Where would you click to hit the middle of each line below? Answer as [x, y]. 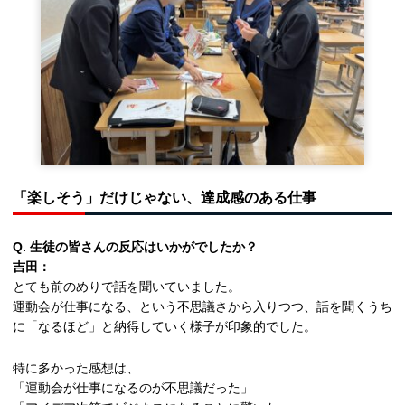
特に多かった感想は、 [76, 368]
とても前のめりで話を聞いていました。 [127, 287]
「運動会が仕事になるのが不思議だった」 [133, 388]
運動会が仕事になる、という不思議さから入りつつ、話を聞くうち [202, 307]
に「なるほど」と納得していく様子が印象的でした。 [165, 327]
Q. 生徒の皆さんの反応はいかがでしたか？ [135, 247]
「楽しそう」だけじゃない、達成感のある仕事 [165, 198]
